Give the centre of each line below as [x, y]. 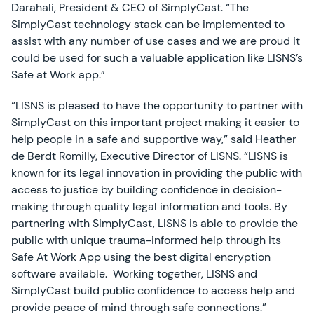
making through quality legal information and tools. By [149, 206]
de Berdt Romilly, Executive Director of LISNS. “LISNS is [150, 156]
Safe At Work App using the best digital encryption [141, 257]
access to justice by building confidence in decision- [146, 190]
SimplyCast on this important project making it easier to [155, 122]
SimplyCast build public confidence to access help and [153, 291]
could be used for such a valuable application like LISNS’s [157, 58]
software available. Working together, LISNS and [134, 274]
